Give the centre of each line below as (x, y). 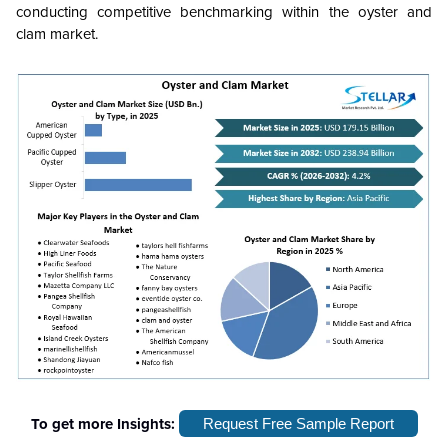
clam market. (57, 34)
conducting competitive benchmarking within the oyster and (224, 12)
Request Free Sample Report (298, 423)
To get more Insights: (104, 423)
